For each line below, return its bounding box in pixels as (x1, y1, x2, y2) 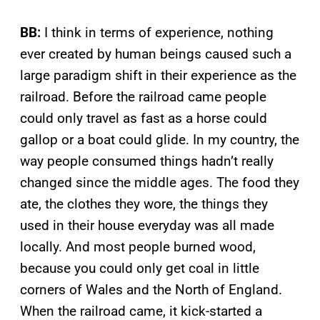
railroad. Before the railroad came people (20, 88, 266, 105)
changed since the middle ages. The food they (20, 174, 299, 191)
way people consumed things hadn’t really (20, 152, 274, 169)
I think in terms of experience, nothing (41, 24, 274, 41)
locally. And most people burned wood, (20, 238, 256, 255)
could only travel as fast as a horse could (20, 109, 267, 126)
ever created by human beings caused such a (20, 45, 291, 62)
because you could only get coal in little (20, 259, 259, 276)
